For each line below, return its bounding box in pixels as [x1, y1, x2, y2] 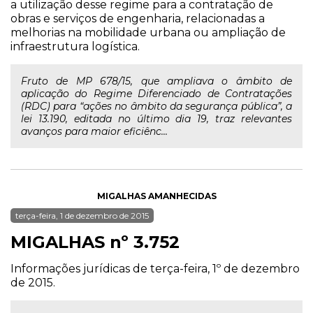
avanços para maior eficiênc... [21, 125, 168, 138]
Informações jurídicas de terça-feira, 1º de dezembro [10, 262, 300, 275]
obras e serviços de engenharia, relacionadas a [10, 12, 265, 25]
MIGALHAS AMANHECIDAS [96, 191, 217, 201]
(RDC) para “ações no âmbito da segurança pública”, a [21, 100, 292, 112]
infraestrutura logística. [10, 40, 140, 53]
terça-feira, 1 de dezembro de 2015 [15, 210, 149, 221]
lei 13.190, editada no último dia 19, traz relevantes [21, 112, 292, 125]
